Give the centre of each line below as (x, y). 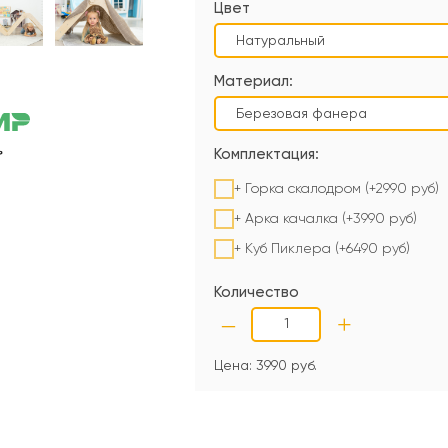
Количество (256, 292)
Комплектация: (266, 154)
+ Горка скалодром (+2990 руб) (336, 188)
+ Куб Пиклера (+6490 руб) (322, 248)
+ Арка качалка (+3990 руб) (325, 218)
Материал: (253, 81)
